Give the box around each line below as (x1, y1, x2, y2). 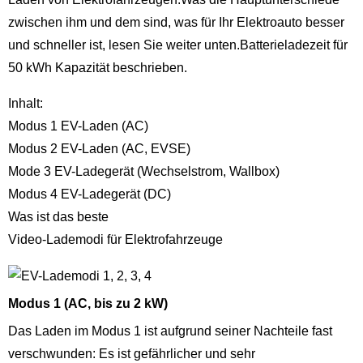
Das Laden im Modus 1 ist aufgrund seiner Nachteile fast (8, 323, 332, 338)
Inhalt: (8, 96, 43, 110)
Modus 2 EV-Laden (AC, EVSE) (8, 142, 190, 156)
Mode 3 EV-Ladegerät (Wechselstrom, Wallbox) (8, 164, 280, 178)
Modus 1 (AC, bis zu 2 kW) (8, 296, 168, 310)
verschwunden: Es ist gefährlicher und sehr (8, 346, 255, 361)
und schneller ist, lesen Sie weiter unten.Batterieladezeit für (8, 38, 348, 52)
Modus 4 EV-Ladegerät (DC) (8, 187, 171, 201)
